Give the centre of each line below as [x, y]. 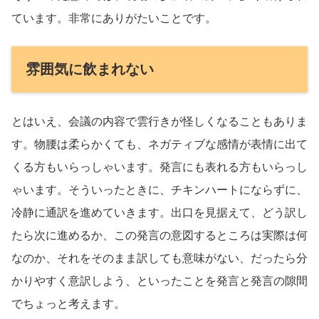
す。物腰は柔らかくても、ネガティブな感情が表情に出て [159, 144]
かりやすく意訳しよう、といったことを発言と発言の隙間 [159, 281]
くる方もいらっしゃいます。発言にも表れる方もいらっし [159, 167]
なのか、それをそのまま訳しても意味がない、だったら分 [159, 258]
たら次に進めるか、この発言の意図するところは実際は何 [159, 235]
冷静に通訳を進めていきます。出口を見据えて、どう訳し [159, 212]
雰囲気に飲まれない [90, 69]
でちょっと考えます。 [68, 303]
